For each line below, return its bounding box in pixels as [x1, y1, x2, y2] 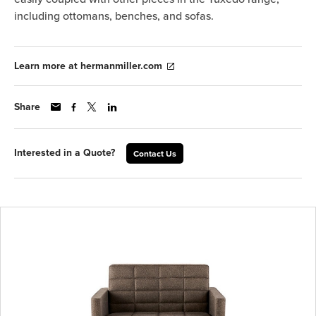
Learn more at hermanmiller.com [14, 59, 162, 72]
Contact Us [133, 148, 176, 159]
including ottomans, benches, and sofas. [14, 9, 214, 23]
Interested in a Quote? [14, 147, 115, 159]
